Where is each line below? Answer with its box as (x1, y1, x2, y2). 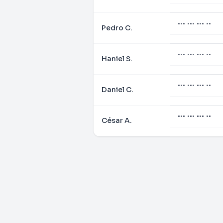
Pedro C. (102, 23, 132, 32)
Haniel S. (102, 54, 132, 63)
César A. (102, 116, 132, 125)
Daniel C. (102, 85, 133, 94)
